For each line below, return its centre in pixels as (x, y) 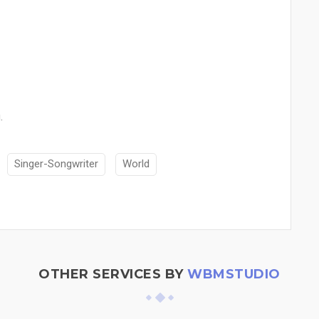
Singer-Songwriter (56, 164)
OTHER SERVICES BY (113, 274)
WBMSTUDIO (234, 274)
